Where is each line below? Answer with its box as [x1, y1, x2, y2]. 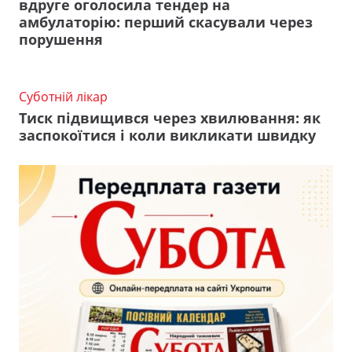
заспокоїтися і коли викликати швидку [19, 125, 316, 145]
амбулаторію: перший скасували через [19, 13, 313, 31]
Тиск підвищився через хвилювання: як [19, 108, 321, 127]
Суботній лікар [19, 88, 108, 105]
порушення [19, 30, 103, 49]
